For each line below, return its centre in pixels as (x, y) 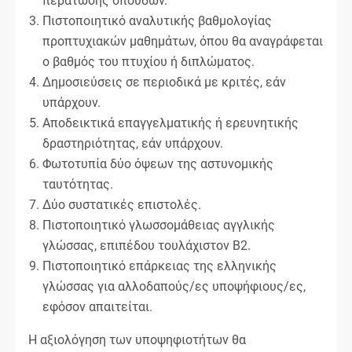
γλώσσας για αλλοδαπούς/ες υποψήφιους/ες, (174, 286)
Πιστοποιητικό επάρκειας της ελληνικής (159, 266)
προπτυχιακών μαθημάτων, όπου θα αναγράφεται (183, 41)
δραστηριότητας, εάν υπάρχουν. (133, 143)
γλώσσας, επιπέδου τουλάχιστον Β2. (147, 245)
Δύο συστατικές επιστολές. (122, 204)
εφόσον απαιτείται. (97, 306)
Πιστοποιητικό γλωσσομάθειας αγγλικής (159, 225)
